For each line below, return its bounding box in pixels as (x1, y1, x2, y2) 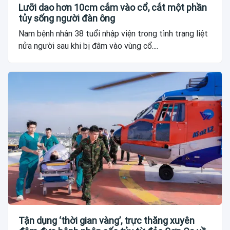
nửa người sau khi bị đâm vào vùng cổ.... (18, 41, 158, 51)
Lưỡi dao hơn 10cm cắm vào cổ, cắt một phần (18, 2, 207, 13)
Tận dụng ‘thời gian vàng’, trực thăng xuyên (18, 215, 195, 226)
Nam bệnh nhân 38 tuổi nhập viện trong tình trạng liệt (18, 28, 208, 39)
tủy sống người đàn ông (18, 12, 115, 24)
